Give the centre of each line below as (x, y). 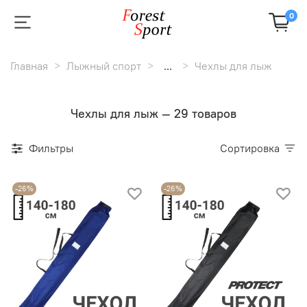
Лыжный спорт (104, 65)
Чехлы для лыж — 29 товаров (153, 113)
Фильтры (51, 148)
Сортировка (254, 148)
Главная (29, 65)
